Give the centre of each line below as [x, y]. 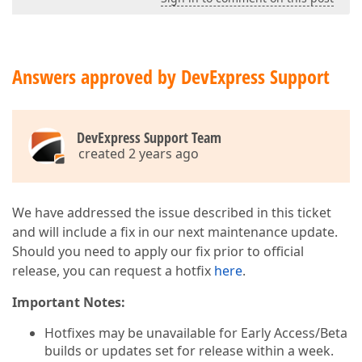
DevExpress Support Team [149, 137]
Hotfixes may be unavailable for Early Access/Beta [196, 333]
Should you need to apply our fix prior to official [158, 251]
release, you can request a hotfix [113, 271]
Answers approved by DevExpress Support [171, 76]
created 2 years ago [139, 154]
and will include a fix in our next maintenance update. [175, 232]
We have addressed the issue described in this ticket [172, 213]
